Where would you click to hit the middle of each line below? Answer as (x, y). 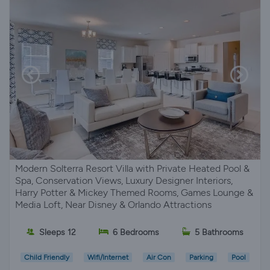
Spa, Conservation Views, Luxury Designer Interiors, (124, 181)
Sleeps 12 (58, 232)
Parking (201, 258)
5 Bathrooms (219, 232)
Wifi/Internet (108, 258)
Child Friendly (47, 258)
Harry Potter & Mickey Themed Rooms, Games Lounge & (134, 193)
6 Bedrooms (136, 232)
